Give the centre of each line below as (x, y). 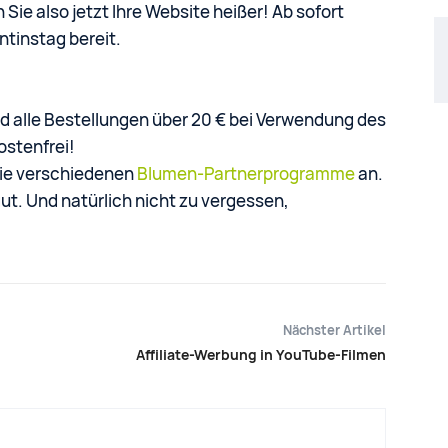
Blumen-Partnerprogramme (246, 174)
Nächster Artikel (334, 330)
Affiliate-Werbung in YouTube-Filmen (260, 355)
